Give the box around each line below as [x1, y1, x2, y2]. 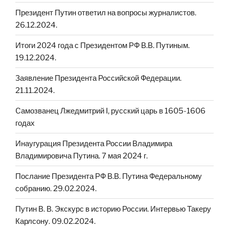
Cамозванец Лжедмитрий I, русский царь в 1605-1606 [15, 106, 205, 116]
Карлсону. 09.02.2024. [15, 216, 96, 226]
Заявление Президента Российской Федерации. [15, 73, 181, 83]
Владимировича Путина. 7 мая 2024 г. [15, 151, 148, 161]
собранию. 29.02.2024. [15, 184, 97, 193]
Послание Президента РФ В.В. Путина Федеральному [15, 171, 202, 181]
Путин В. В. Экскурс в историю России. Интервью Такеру [15, 204, 211, 214]
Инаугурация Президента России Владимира [15, 139, 172, 148]
